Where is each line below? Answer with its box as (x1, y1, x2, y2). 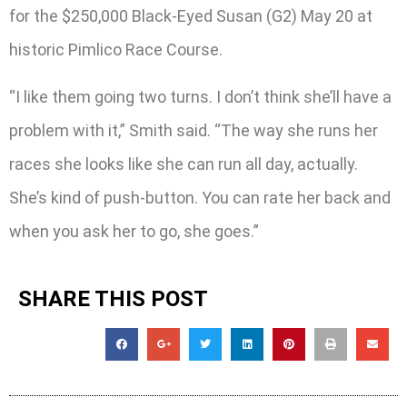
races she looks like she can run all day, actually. (9, 154, 358, 174)
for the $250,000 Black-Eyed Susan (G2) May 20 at (9, 6, 372, 26)
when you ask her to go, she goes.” (9, 221, 259, 241)
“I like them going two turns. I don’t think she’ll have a (9, 86, 392, 106)
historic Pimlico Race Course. (9, 40, 223, 60)
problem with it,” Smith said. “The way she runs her (9, 120, 378, 140)
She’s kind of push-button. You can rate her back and (9, 187, 391, 207)
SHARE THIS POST (18, 286, 208, 313)
